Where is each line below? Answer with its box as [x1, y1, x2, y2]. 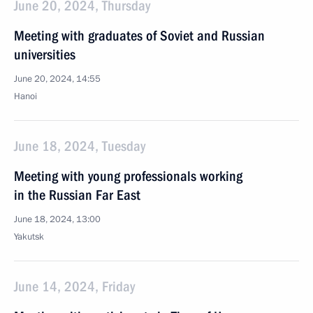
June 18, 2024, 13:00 [14, 213, 101, 226]
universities [14, 46, 75, 63]
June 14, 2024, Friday [14, 278, 135, 295]
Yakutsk [14, 231, 44, 243]
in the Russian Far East [14, 187, 140, 203]
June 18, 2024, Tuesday [14, 138, 145, 154]
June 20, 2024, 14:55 [14, 73, 101, 85]
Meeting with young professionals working [14, 168, 242, 184]
